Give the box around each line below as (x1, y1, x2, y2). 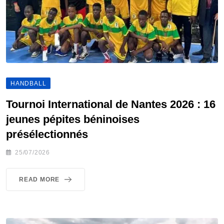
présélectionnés (6, 128, 88, 141)
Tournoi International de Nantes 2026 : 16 (6, 98, 215, 111)
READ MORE (19, 176, 60, 183)
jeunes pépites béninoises (6, 113, 139, 126)
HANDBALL (10, 80, 46, 87)
